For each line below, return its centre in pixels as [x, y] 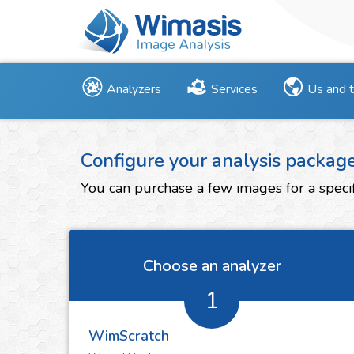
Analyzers [134, 89]
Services [234, 89]
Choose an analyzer [212, 266]
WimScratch [129, 336]
